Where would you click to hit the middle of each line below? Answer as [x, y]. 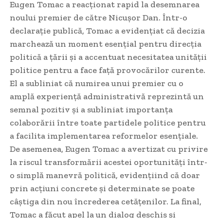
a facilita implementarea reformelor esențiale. [104, 136]
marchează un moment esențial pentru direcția [106, 44]
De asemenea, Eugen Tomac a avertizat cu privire [109, 149]
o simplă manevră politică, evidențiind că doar [105, 175]
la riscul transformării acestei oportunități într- [109, 162]
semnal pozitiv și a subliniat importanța [91, 110]
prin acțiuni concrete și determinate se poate [102, 189]
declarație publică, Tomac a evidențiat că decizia [107, 31]
